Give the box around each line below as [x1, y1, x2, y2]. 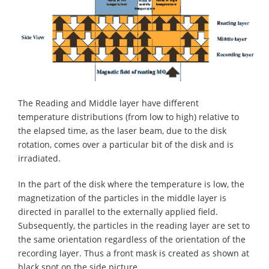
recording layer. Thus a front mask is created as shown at [18, 247, 249, 259]
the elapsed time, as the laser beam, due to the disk [18, 125, 226, 137]
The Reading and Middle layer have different [18, 97, 199, 109]
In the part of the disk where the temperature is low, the [18, 178, 244, 190]
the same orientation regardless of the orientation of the [18, 234, 246, 246]
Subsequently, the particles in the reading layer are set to [18, 220, 250, 232]
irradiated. [18, 153, 61, 165]
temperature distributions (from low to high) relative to [18, 111, 239, 123]
